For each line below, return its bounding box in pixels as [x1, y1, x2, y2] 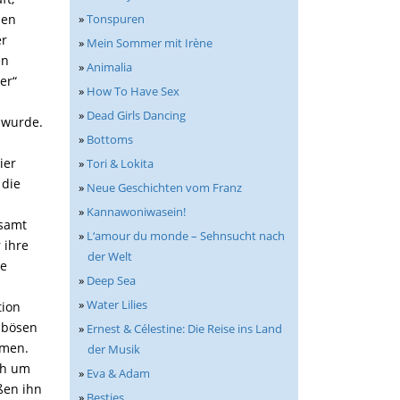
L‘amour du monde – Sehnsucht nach [87, 228, 285, 244]
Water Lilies [87, 296, 147, 312]
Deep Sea [87, 272, 136, 288]
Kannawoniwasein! [87, 204, 186, 220]
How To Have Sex [87, 83, 179, 99]
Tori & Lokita [87, 155, 154, 171]
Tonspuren [87, 11, 145, 27]
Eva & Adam [87, 365, 150, 381]
